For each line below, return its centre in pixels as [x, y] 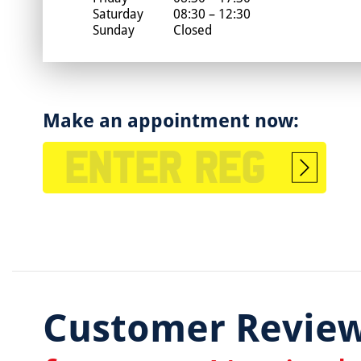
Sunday [113, 29]
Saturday [118, 13]
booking [315, 209]
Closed [191, 29]
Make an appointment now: [170, 119]
